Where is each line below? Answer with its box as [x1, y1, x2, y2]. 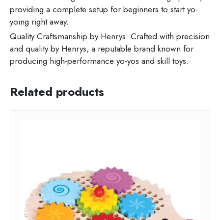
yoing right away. [10, 16, 69, 28]
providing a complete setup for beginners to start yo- [10, 3, 198, 16]
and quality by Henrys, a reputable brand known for [10, 43, 193, 55]
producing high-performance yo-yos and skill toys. [10, 55, 189, 67]
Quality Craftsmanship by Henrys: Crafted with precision [10, 30, 210, 43]
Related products [10, 83, 104, 101]
